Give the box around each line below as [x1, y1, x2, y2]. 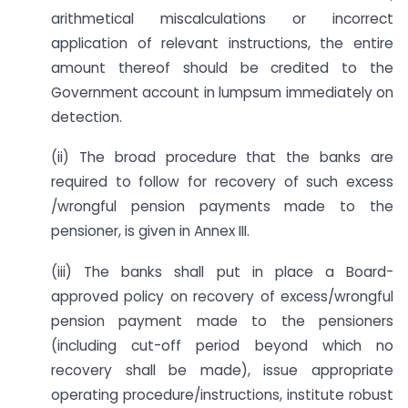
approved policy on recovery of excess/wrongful [51, 287, 393, 307]
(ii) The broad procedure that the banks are [51, 148, 393, 168]
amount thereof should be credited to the [51, 57, 393, 77]
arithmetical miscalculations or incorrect [51, 8, 393, 28]
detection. [51, 107, 122, 127]
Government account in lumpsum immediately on [51, 82, 393, 102]
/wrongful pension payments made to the [51, 197, 393, 217]
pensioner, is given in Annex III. [51, 221, 250, 241]
